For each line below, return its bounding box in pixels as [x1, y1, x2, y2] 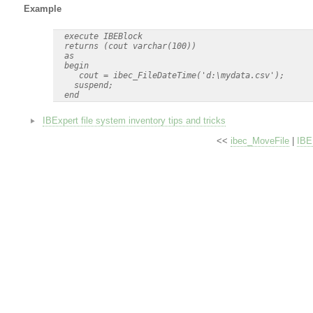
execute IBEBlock [54, 31, 143, 41]
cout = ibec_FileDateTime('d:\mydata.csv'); [54, 70, 284, 80]
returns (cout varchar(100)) [54, 41, 196, 51]
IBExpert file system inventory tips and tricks [42, 115, 226, 126]
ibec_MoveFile [230, 136, 289, 147]
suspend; [54, 80, 113, 90]
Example [23, 3, 61, 15]
